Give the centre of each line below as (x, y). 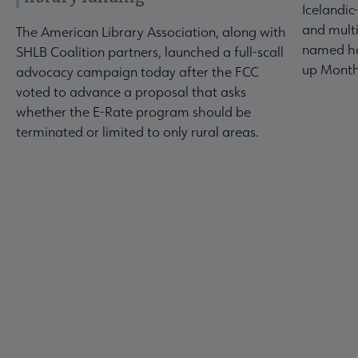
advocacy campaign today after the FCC (137, 72)
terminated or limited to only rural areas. (137, 132)
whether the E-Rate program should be (133, 112)
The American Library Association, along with (151, 32)
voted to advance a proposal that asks (131, 92)
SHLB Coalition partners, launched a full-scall (150, 52)
